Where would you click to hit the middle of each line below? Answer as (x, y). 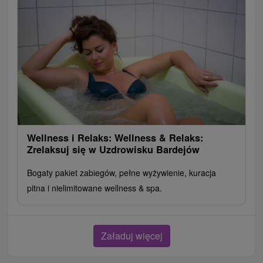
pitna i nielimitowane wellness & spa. (95, 188)
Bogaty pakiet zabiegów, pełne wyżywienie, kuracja (122, 172)
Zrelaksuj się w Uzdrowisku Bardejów (113, 149)
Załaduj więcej (131, 235)
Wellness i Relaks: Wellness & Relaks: (115, 137)
